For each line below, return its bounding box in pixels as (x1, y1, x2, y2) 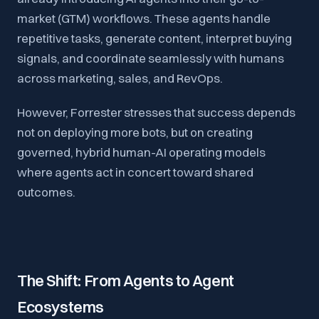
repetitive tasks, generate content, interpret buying (17, 31, 292, 46)
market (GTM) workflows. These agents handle (17, 11, 271, 26)
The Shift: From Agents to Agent (17, 271, 234, 291)
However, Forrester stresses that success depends (17, 105, 296, 120)
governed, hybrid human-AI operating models (17, 145, 266, 159)
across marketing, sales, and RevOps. (17, 70, 223, 85)
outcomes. (17, 184, 75, 199)
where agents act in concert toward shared (17, 164, 253, 179)
